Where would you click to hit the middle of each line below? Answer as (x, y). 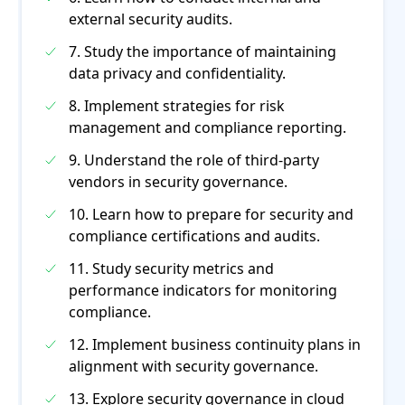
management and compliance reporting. (207, 127)
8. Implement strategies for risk (177, 106)
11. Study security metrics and (171, 268)
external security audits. (151, 19)
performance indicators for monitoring (203, 290)
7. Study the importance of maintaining (202, 52)
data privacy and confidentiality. (177, 73)
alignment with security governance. (193, 366)
